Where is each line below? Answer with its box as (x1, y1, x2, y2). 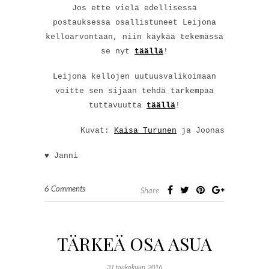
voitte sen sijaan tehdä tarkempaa (55, 86, 214, 95)
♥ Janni (44, 151, 78, 160)
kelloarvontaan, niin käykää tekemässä (46, 32, 223, 41)
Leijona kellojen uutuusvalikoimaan (53, 71, 216, 81)
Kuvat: (80, 125, 114, 135)
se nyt (101, 46, 134, 56)
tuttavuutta (89, 100, 147, 110)
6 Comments (44, 183, 85, 193)
